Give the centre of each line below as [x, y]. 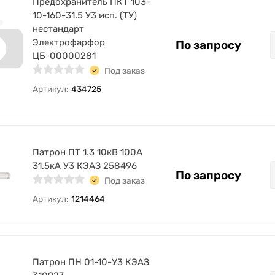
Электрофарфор [69, 42]
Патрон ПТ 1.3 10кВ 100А [87, 152]
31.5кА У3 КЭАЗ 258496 [85, 166]
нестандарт [58, 29]
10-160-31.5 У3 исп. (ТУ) [85, 15]
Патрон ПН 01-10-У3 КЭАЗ [91, 262]
